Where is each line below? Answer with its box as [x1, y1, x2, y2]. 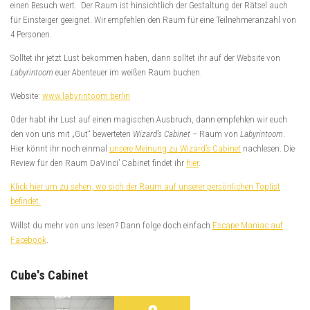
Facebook [10, 234, 46, 245]
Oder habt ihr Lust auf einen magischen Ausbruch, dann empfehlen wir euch [10, 114, 287, 125]
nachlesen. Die [241, 143, 295, 154]
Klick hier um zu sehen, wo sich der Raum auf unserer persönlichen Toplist [10, 181, 280, 192]
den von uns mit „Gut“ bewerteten [10, 129, 133, 140]
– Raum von [190, 129, 240, 140]
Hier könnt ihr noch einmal [10, 143, 109, 154]
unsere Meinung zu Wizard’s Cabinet [109, 143, 241, 154]
